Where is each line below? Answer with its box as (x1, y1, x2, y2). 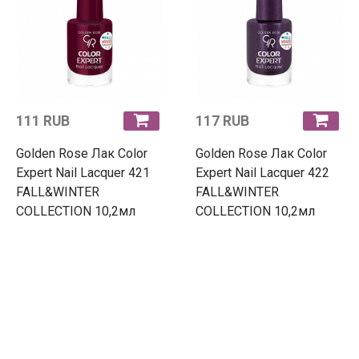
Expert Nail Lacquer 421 (16, 164, 150, 180)
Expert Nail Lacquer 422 (196, 164, 329, 180)
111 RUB (16, 112, 70, 129)
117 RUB (196, 112, 249, 129)
